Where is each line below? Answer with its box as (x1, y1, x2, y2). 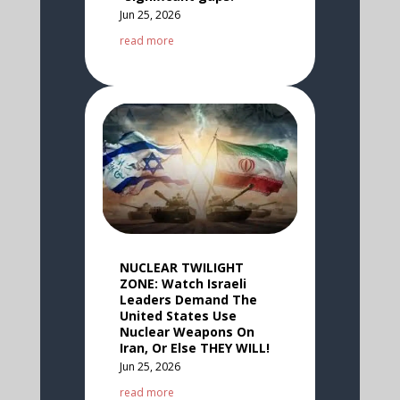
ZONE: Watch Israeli (119, 274, 246, 292)
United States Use (119, 306, 237, 324)
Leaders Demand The (119, 290, 257, 308)
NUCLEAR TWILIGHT (119, 258, 244, 276)
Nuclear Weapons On (119, 322, 254, 340)
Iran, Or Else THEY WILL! (119, 338, 270, 356)
